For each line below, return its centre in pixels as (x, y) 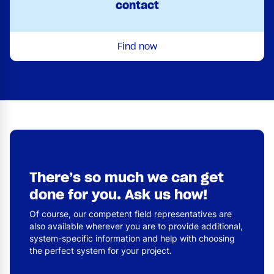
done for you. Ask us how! (118, 194)
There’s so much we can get (127, 177)
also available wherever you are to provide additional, (136, 226)
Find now (137, 46)
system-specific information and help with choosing (132, 238)
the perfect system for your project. (101, 250)
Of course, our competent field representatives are (131, 213)
